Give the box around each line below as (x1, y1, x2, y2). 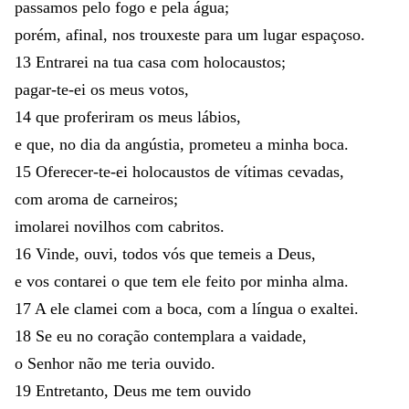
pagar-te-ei (15, 79, 90, 99)
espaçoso (301, 25, 361, 44)
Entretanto (36, 381, 104, 400)
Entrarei (36, 52, 93, 71)
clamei (74, 299, 122, 318)
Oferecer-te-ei (36, 162, 132, 181)
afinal (66, 25, 103, 44)
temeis (218, 244, 266, 263)
